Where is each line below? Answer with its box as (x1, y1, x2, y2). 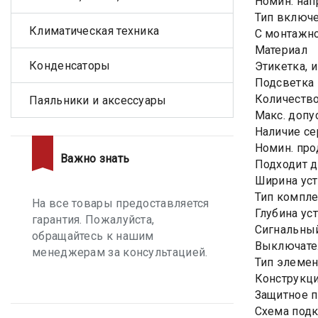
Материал (254, 43, 307, 57)
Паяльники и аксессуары (29, 93, 167, 107)
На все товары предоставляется (32, 197, 209, 210)
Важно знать (60, 152, 130, 165)
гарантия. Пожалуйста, (32, 213, 155, 226)
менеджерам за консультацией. (32, 246, 208, 259)
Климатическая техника (29, 23, 160, 38)
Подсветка (254, 76, 314, 89)
